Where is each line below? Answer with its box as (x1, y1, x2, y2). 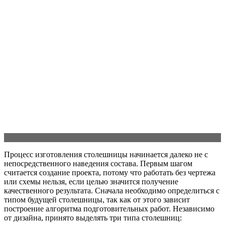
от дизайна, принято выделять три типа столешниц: (4, 213, 182, 222)
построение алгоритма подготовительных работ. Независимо (4, 204, 214, 213)
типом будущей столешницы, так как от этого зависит (4, 195, 190, 204)
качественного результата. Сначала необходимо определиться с (4, 186, 219, 195)
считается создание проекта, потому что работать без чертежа (4, 168, 215, 177)
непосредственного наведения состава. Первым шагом (4, 159, 192, 168)
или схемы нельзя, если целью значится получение (4, 177, 178, 186)
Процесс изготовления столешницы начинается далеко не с (4, 150, 208, 159)
